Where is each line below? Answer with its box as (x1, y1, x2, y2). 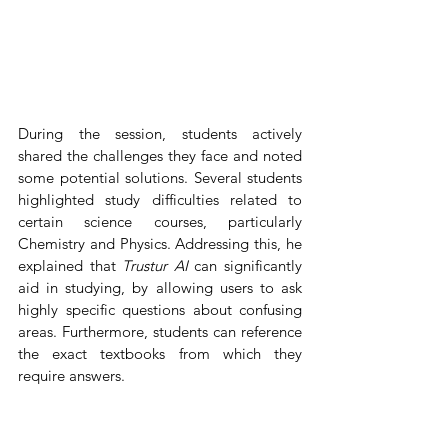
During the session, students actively (18, 123, 302, 143)
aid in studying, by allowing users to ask (18, 277, 302, 297)
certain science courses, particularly (18, 211, 302, 231)
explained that (18, 255, 123, 275)
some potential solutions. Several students (18, 167, 302, 187)
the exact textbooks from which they (18, 343, 302, 363)
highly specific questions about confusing (18, 299, 302, 319)
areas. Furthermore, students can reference (18, 321, 302, 341)
